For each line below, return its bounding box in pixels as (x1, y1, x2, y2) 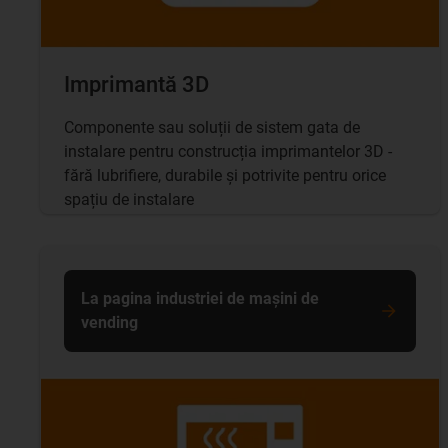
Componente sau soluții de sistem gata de (64, 118, 360, 138)
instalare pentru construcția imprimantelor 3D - (64, 142, 392, 162)
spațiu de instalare (64, 190, 194, 210)
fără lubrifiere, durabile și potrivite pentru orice (64, 166, 386, 186)
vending (81, 313, 138, 333)
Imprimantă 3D (64, 72, 209, 98)
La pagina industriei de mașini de (81, 289, 319, 309)
